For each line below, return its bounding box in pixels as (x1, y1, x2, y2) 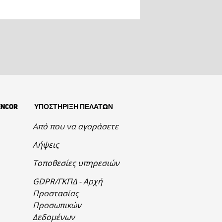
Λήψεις (32, 139, 59, 151)
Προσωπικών (32, 200, 81, 211)
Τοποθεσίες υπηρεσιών (32, 158, 119, 169)
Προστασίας (32, 188, 79, 199)
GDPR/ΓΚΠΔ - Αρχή (32, 176, 103, 187)
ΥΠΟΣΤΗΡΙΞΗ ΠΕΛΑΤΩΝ (32, 104, 113, 111)
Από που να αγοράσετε (32, 121, 118, 132)
